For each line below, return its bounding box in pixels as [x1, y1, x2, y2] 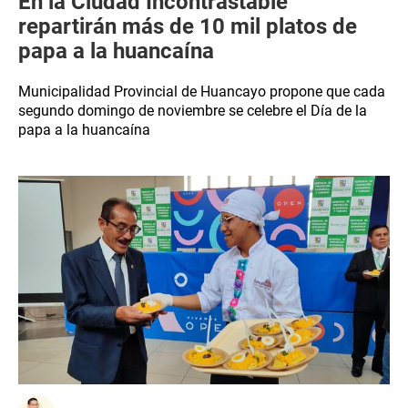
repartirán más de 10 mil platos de [18, 14, 357, 39]
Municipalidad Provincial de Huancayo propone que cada [18, 83, 385, 100]
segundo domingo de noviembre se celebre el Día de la [18, 102, 367, 119]
